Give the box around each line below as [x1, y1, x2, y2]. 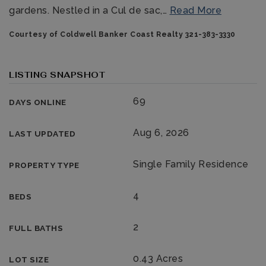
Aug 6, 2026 [133, 127, 189, 138]
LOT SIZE [9, 255, 49, 264]
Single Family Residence [133, 159, 249, 170]
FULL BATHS [9, 223, 63, 233]
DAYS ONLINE [9, 97, 66, 107]
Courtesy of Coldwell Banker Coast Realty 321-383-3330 [9, 30, 236, 39]
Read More [169, 5, 221, 16]
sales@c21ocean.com [7, 154, 102, 165]
